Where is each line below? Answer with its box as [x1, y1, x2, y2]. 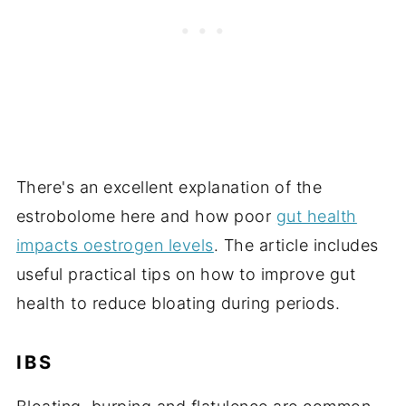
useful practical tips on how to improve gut [15, 265, 356, 285]
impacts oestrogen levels [15, 236, 214, 256]
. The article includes [213, 236, 379, 256]
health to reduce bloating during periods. [15, 294, 341, 314]
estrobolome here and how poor [15, 207, 276, 227]
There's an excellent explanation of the [15, 178, 323, 198]
